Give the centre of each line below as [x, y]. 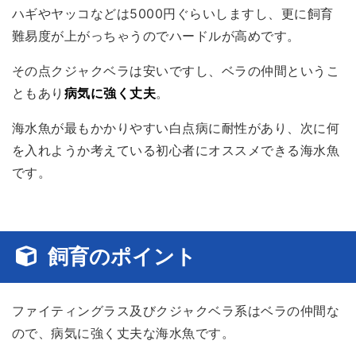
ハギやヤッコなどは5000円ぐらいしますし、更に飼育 [173, 13]
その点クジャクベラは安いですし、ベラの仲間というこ [176, 70]
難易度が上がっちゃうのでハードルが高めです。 [156, 35]
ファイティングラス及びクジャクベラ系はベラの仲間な [176, 311]
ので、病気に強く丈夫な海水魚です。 [124, 333]
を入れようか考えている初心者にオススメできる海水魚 [176, 150]
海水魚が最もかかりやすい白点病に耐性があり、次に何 [176, 128]
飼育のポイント [122, 256]
